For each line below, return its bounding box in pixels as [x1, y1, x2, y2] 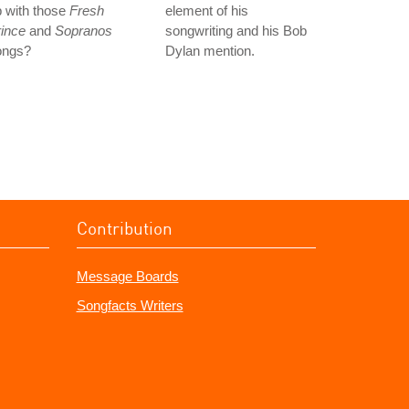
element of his [165, 3, 248, 18]
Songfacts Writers [76, 298, 184, 313]
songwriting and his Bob [165, 23, 307, 38]
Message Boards [76, 268, 179, 284]
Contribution [76, 217, 173, 238]
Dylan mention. [165, 43, 255, 58]
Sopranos [55, 23, 112, 38]
